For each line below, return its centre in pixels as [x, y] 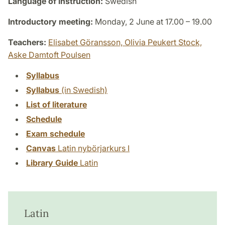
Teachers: [27, 42]
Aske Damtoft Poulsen [49, 54]
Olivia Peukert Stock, [163, 42]
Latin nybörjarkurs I [93, 148]
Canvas [41, 148]
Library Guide [52, 162]
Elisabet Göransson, [86, 42]
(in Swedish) [83, 90]
